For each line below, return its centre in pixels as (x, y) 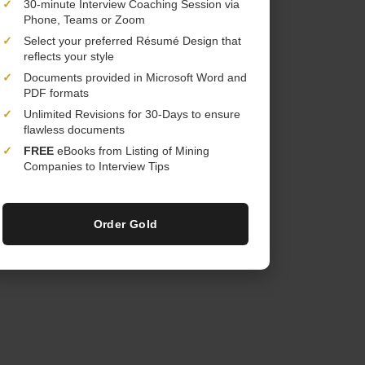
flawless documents (74, 130)
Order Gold (125, 224)
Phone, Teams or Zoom (84, 20)
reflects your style (69, 56)
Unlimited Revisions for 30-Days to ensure (132, 114)
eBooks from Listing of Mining (132, 151)
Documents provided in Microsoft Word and (135, 77)
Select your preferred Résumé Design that (132, 41)
